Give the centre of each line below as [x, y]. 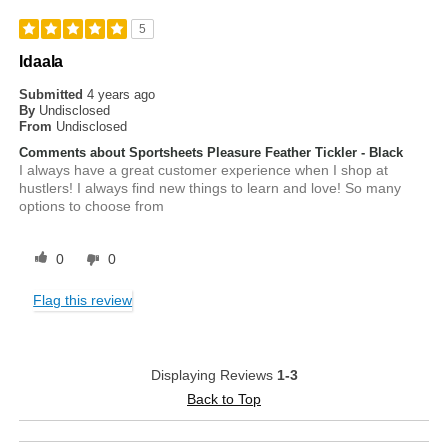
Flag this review [83, 300]
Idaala [41, 62]
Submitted [53, 95]
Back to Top [224, 399]
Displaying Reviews [213, 375]
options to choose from [92, 206]
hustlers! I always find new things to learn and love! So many [210, 188]
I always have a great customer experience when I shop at [204, 170]
